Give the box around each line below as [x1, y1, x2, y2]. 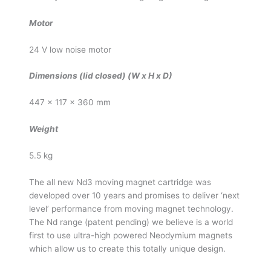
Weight [28, 124, 58, 134]
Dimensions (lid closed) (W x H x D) [28, 71, 172, 81]
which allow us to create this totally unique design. [28, 243, 226, 253]
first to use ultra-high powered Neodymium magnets [28, 230, 232, 240]
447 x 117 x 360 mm [28, 97, 111, 108]
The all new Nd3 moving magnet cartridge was [28, 177, 211, 187]
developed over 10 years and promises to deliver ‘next [28, 190, 240, 200]
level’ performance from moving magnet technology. [28, 203, 233, 214]
